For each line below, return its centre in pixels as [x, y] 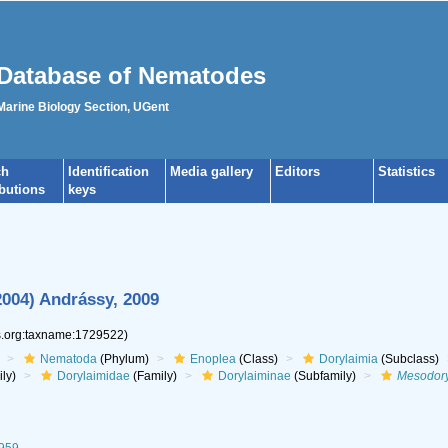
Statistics [406, 171]
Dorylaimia [348, 359]
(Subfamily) [323, 376]
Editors [297, 171]
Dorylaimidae [93, 376]
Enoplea [212, 359]
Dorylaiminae [254, 376]
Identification [108, 171]
